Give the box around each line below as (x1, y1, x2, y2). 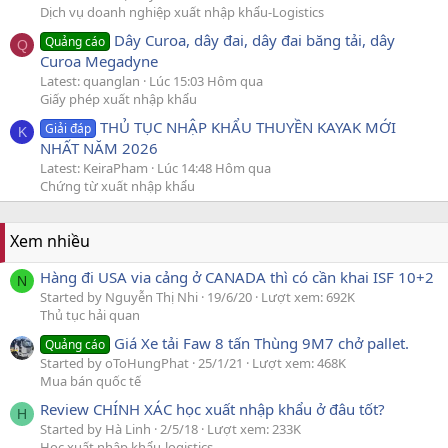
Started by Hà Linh (40, 420, 151, 439)
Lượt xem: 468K (252, 354, 346, 372)
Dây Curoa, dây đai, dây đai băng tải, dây (114, 30, 396, 51)
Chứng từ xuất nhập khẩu (40, 177, 195, 196)
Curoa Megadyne (40, 51, 158, 72)
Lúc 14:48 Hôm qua (157, 159, 271, 178)
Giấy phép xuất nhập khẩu (40, 90, 197, 109)
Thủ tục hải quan (40, 305, 140, 324)
